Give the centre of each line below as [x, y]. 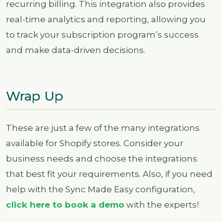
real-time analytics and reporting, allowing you [106, 19]
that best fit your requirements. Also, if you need [109, 174]
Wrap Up [35, 96]
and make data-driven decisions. [76, 50]
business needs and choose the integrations [102, 159]
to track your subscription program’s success [102, 34]
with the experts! [162, 205]
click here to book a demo [65, 205]
